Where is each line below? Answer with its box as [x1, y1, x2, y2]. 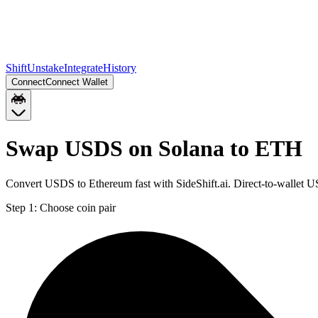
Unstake [27, 62, 64, 74]
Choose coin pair [40, 201, 116, 214]
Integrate [64, 62, 103, 74]
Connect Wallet [45, 77, 108, 87]
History [103, 62, 136, 74]
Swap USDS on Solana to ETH [6, 136, 302, 162]
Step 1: [6, 201, 37, 214]
